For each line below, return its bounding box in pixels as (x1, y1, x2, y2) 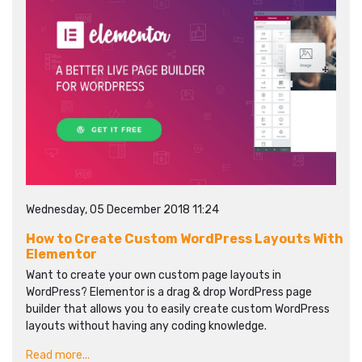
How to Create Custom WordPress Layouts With (26, 231, 343, 246)
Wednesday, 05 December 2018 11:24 (26, 203, 219, 217)
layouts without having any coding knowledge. (26, 319, 267, 333)
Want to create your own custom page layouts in (26, 268, 281, 282)
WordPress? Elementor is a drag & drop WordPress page (26, 285, 312, 299)
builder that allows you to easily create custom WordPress (26, 302, 330, 316)
